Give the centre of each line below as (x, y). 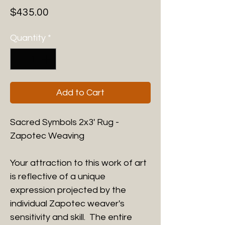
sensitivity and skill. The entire (71, 217)
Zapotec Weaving (47, 136)
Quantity (28, 38)
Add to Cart (80, 93)
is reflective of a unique (58, 177)
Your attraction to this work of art (78, 163)
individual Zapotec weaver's (67, 204)
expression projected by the (68, 190)
